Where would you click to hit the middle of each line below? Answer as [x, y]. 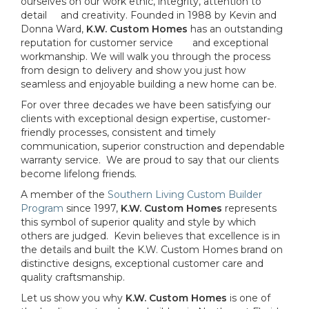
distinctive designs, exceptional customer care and [142, 263]
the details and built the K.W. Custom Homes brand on [152, 249]
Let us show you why [73, 298]
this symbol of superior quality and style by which [138, 222]
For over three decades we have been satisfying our [146, 104]
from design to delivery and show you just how [133, 70]
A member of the [64, 194]
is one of [249, 298]
